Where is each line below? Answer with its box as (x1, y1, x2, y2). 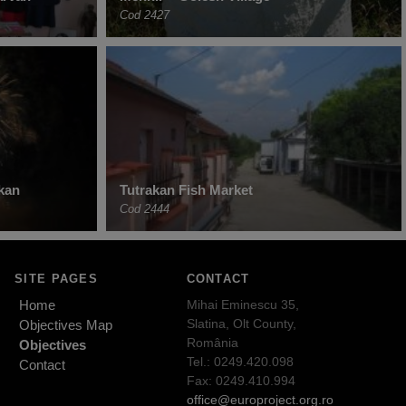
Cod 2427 (120, 7, 169, 22)
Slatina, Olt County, (186, 315, 296, 331)
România (186, 334, 238, 350)
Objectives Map (19, 316, 113, 333)
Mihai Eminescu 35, (186, 296, 299, 312)
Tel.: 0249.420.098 (186, 353, 294, 369)
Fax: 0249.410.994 (186, 372, 295, 388)
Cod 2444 (120, 202, 169, 217)
